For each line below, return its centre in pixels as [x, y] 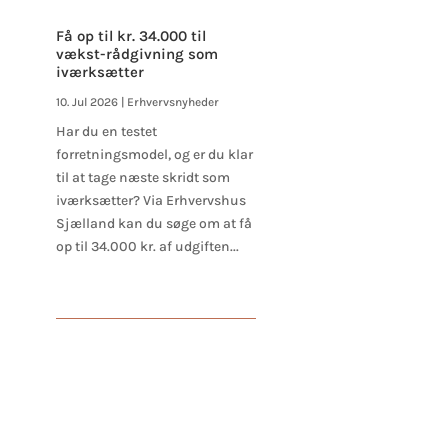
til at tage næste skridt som [142, 178]
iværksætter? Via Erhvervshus [150, 201]
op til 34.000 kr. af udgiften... [147, 247]
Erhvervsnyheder [172, 102]
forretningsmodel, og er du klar [154, 155]
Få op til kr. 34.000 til [130, 36]
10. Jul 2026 [86, 102]
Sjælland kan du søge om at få [153, 224]
